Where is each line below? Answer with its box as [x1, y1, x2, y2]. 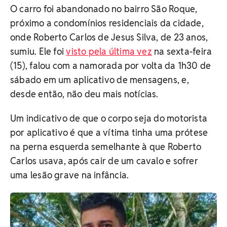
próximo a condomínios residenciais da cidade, [10, 17, 204, 29]
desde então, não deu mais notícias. [10, 88, 159, 100]
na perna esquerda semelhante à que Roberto [10, 140, 202, 153]
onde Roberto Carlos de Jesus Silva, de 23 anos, [10, 31, 208, 43]
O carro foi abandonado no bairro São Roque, [10, 3, 198, 15]
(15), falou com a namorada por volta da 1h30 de [10, 59, 211, 71]
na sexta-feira [152, 45, 212, 57]
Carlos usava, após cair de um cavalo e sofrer [10, 155, 198, 167]
